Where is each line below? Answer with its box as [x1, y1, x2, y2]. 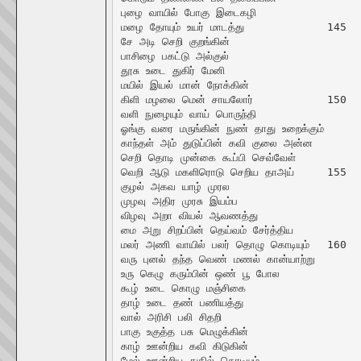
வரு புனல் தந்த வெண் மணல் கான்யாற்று [120, 252, 315, 265]
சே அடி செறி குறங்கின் [120, 35, 230, 48]
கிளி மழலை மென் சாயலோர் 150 [120, 93, 253, 106]
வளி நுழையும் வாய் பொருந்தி [120, 107, 256, 120]
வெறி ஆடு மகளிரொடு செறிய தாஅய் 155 [120, 165, 294, 178]
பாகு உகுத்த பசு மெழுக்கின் [120, 325, 248, 338]
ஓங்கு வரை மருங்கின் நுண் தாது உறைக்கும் [120, 122, 324, 135]
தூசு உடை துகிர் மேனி [120, 64, 225, 77]
